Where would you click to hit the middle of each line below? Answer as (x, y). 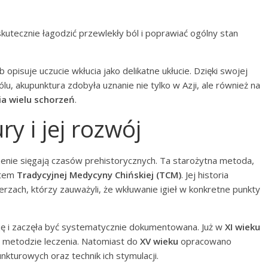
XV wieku (159, 241)
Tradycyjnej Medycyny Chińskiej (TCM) (99, 175)
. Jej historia (205, 175)
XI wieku (243, 227)
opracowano (205, 241)
